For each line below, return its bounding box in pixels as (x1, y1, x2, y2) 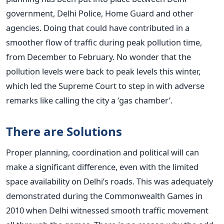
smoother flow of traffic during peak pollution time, (6, 36, 202, 48)
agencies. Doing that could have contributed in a (6, 21, 189, 33)
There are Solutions (6, 122, 122, 139)
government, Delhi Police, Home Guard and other (6, 7, 193, 19)
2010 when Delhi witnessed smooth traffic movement (6, 204, 208, 216)
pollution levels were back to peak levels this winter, (6, 65, 200, 77)
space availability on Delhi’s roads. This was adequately (6, 175, 213, 187)
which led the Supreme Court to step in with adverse (6, 79, 204, 91)
